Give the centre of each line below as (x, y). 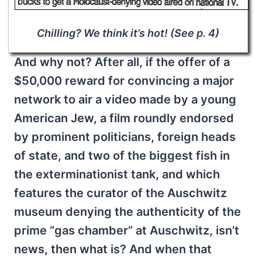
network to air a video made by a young (125, 99)
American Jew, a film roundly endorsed (124, 118)
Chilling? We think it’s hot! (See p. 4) (128, 33)
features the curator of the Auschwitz (120, 193)
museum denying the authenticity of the (127, 211)
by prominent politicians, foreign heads (125, 137)
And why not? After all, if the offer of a (122, 62)
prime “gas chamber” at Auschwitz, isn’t (127, 230)
